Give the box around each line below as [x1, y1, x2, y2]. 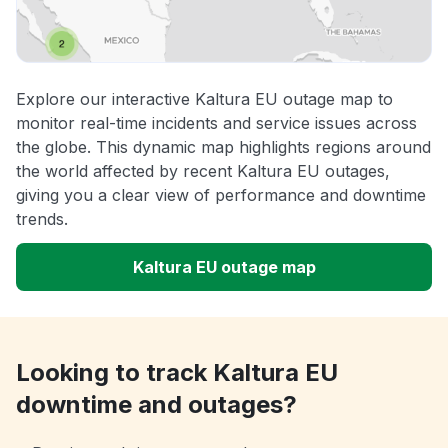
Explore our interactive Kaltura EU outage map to [16, 89, 393, 110]
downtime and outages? [16, 390, 297, 420]
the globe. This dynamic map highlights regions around [16, 137, 431, 158]
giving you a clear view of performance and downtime [16, 185, 426, 206]
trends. [16, 209, 68, 230]
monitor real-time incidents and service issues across [16, 113, 417, 134]
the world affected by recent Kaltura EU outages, [16, 161, 390, 182]
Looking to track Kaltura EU [16, 358, 338, 388]
